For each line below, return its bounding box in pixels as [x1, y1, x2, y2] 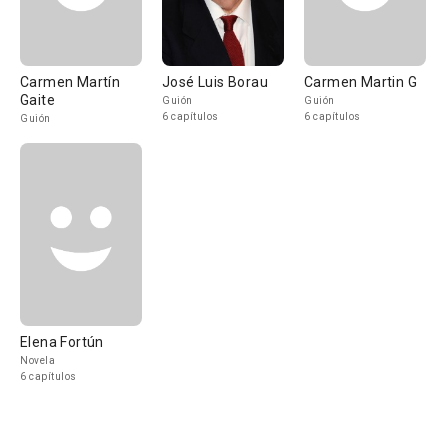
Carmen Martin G [304, 74, 417, 90]
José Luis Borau [162, 74, 268, 90]
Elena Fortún [20, 334, 104, 350]
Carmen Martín [20, 74, 121, 90]
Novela [20, 355, 55, 366]
